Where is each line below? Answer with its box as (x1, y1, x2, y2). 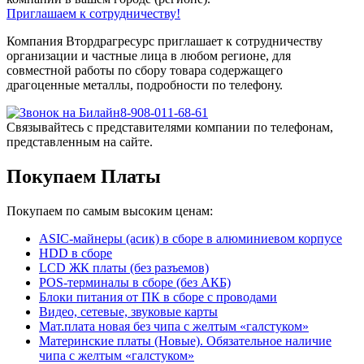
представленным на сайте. (6, 134, 153, 149)
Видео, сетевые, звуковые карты (39, 304, 218, 318)
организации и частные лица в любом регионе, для (6, 48, 291, 63)
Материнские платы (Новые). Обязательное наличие (39, 333, 331, 348)
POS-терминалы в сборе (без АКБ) (39, 275, 231, 289)
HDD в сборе (39, 245, 112, 260)
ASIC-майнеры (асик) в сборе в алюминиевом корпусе (39, 231, 342, 245)
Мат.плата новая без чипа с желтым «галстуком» (39, 318, 309, 333)
